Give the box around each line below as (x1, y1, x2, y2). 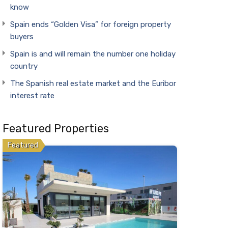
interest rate (10, 91, 54, 101)
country (10, 62, 38, 71)
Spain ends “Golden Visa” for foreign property (10, 20, 171, 30)
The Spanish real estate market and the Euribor (10, 79, 176, 89)
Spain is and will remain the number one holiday (10, 49, 176, 59)
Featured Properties (2, 122, 109, 136)
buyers (10, 32, 34, 42)
